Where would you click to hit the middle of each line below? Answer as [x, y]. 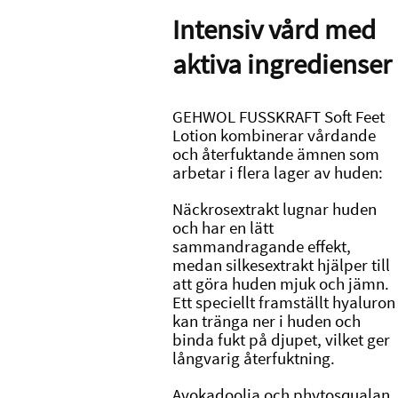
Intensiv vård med [274, 29]
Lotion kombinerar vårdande [274, 136]
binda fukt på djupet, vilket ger [281, 340]
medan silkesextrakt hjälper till [281, 266]
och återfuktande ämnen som [275, 155]
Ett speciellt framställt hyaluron [283, 303]
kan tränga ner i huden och [266, 322]
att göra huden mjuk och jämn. [280, 284]
